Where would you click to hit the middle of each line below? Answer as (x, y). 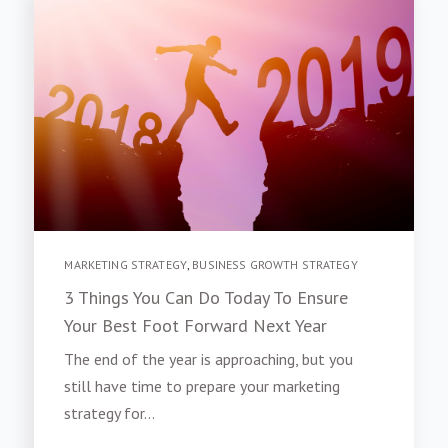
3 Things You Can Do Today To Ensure (206, 297)
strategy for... (110, 412)
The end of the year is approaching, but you (209, 358)
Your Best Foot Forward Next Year (196, 325)
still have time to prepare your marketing (202, 385)
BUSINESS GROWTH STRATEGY (275, 265)
